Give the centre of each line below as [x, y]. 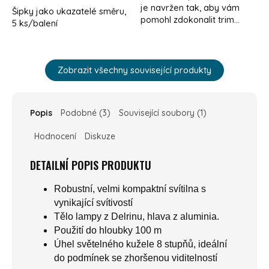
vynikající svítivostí [93, 203]
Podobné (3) [86, 113]
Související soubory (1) [163, 113]
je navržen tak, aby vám [190, 8]
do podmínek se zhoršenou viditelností [136, 258]
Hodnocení [55, 137]
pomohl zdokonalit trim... [190, 20]
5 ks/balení [35, 23]
